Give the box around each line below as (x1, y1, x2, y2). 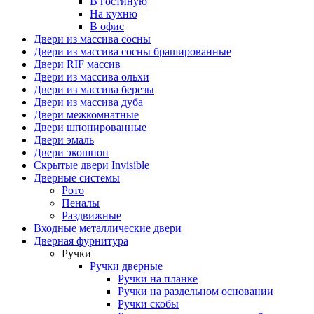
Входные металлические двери (34, 221, 182, 234)
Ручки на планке (118, 272, 198, 285)
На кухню (90, 7, 137, 20)
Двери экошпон (34, 146, 109, 158)
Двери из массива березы (34, 83, 154, 95)
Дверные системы (34, 171, 120, 184)
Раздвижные (62, 209, 121, 221)
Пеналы (62, 196, 100, 209)
